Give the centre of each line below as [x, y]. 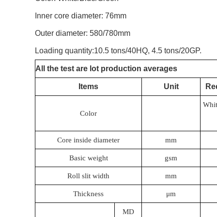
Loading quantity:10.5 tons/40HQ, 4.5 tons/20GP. [118, 51]
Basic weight [88, 158]
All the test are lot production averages [106, 69]
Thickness [88, 194]
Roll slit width [88, 176]
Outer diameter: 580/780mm [83, 33]
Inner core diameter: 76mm [81, 16]
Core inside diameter [88, 140]
